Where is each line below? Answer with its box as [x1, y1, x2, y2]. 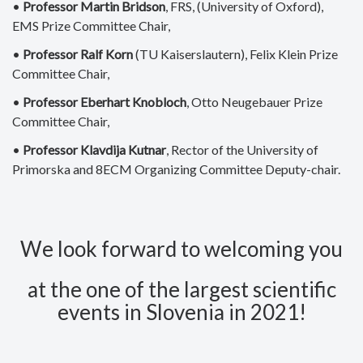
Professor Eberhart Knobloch [23, 94, 186, 109]
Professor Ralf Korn [23, 46, 133, 62]
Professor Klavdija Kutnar [23, 142, 166, 157]
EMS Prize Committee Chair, [12, 18, 170, 33]
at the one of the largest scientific [27, 276, 336, 302]
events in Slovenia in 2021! [57, 299, 306, 325]
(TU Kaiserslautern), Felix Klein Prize [133, 46, 338, 62]
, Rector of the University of [166, 142, 318, 157]
